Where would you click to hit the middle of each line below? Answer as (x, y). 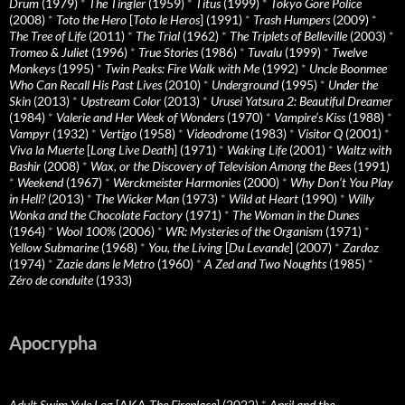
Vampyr (29, 133)
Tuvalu (265, 52)
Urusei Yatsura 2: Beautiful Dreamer (301, 100)
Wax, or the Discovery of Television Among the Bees (221, 165)
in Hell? (27, 198)
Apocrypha (53, 342)
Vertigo (118, 133)
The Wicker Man (137, 198)
